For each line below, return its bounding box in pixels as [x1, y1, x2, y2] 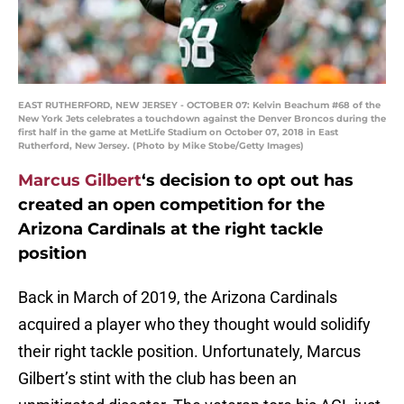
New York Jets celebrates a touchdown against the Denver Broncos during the [18, 113, 386, 125]
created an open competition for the [18, 195, 325, 216]
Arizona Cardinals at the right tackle [18, 219, 323, 240]
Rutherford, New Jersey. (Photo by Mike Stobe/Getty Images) [18, 140, 304, 152]
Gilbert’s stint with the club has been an [18, 369, 297, 389]
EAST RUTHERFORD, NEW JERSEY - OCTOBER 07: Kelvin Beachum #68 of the [18, 99, 381, 112]
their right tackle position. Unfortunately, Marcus [18, 342, 361, 362]
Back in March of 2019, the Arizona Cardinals [18, 288, 337, 308]
